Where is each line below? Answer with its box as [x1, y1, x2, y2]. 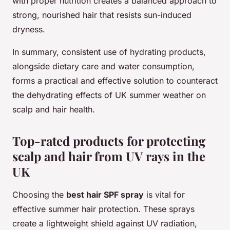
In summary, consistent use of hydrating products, [12, 46, 206, 57]
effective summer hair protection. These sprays [12, 203, 195, 214]
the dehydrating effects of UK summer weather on [12, 89, 206, 100]
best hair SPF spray [66, 189, 144, 200]
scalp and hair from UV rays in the [12, 147, 205, 164]
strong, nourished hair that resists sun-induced [12, 9, 191, 20]
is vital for [144, 189, 185, 200]
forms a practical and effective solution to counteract [12, 75, 218, 86]
